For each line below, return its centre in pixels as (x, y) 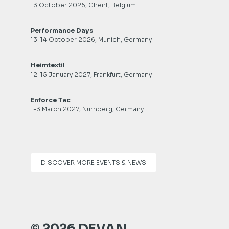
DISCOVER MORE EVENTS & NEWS (94, 163)
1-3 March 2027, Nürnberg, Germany (87, 109)
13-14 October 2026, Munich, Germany (91, 40)
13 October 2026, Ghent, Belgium (83, 5)
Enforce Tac (51, 100)
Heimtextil (48, 65)
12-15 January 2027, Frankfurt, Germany (91, 75)
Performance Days (62, 31)
